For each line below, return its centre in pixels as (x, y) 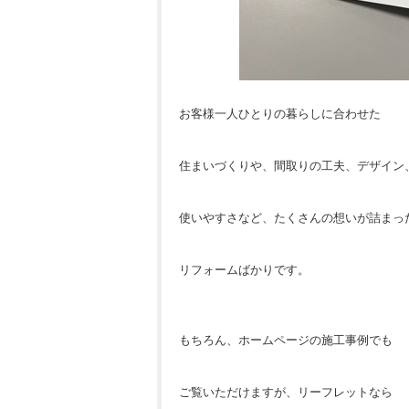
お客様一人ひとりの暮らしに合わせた (280, 114)
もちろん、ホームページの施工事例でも (286, 340)
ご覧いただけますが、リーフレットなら (286, 392)
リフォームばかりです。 (244, 270)
